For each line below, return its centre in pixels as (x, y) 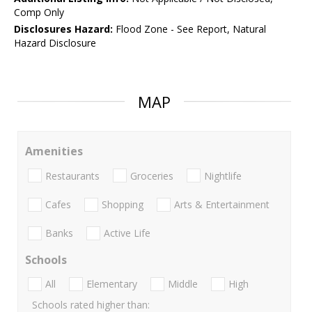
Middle (183, 284)
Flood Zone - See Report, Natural (189, 29)
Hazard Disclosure (55, 43)
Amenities (54, 151)
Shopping (123, 204)
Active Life (127, 233)
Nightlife (223, 175)
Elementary (112, 284)
